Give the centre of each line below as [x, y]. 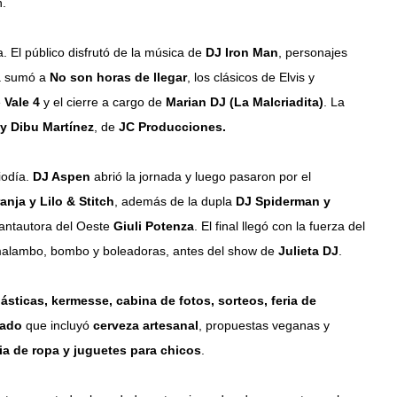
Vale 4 [23, 102]
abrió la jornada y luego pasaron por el [201, 176]
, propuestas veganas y [265, 325]
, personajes [313, 52]
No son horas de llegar [119, 77]
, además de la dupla [175, 201]
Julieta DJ [309, 251]
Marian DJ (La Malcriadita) [245, 102]
